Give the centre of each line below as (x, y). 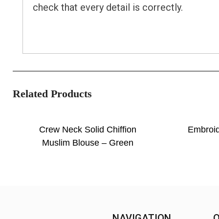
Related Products (52, 94)
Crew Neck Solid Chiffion (88, 130)
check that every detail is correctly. (108, 8)
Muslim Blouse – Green (88, 143)
